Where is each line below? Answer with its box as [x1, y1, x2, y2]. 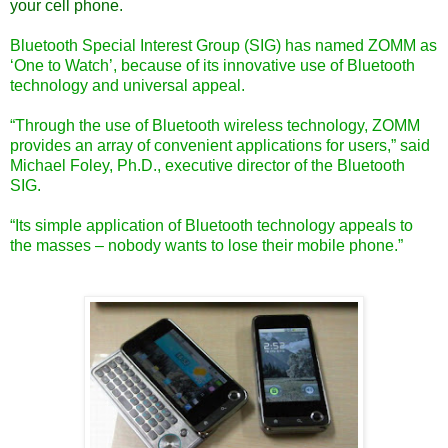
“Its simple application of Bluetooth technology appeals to [10, 216, 413, 234]
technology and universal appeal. [10, 76, 245, 94]
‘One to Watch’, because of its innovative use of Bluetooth [10, 56, 415, 74]
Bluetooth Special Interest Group [10, 36, 240, 54]
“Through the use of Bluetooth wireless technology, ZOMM [10, 116, 420, 134]
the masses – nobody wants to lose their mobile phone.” [10, 236, 403, 254]
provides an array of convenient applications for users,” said [10, 136, 430, 154]
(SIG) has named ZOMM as [240, 36, 437, 54]
